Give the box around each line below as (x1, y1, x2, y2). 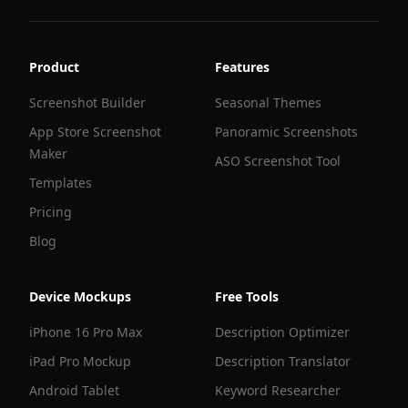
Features (215, 58, 270, 76)
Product (29, 58, 79, 76)
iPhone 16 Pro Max (29, 323, 142, 341)
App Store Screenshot (29, 123, 161, 140)
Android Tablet (29, 382, 119, 399)
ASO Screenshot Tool (215, 152, 341, 169)
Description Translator (215, 352, 351, 370)
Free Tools (215, 288, 279, 305)
